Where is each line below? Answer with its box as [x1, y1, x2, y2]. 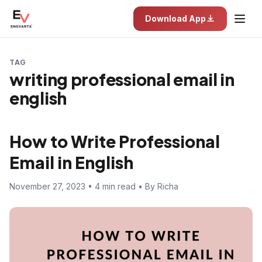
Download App [145, 13, 206, 23]
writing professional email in [9, 69, 235, 89]
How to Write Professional [9, 131, 220, 151]
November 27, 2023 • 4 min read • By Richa [9, 181, 178, 191]
